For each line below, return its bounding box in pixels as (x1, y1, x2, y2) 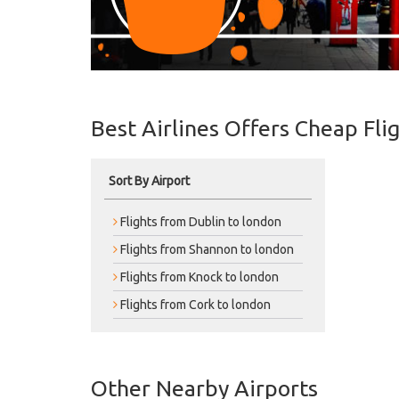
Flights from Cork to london (118, 297, 271, 313)
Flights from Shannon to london (118, 242, 294, 257)
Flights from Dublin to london (118, 215, 281, 230)
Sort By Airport (109, 174, 190, 189)
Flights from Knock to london (118, 270, 279, 285)
